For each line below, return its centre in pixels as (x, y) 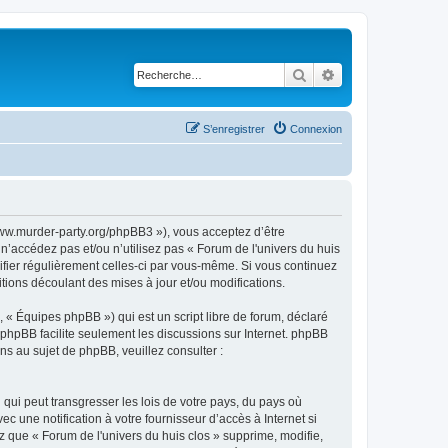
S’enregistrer (234, 128)
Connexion (316, 128)
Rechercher (341, 74)
